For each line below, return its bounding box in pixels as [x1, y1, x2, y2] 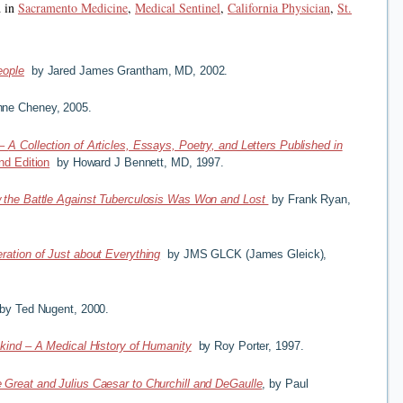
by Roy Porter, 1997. [198, 339, 304, 354]
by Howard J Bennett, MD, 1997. [49, 155, 225, 169]
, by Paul [262, 376, 309, 390]
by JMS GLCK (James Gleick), [160, 246, 327, 261]
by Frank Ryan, [268, 193, 351, 207]
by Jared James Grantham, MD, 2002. [24, 63, 228, 77]
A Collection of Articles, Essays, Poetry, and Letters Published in [8, 138, 343, 152]
